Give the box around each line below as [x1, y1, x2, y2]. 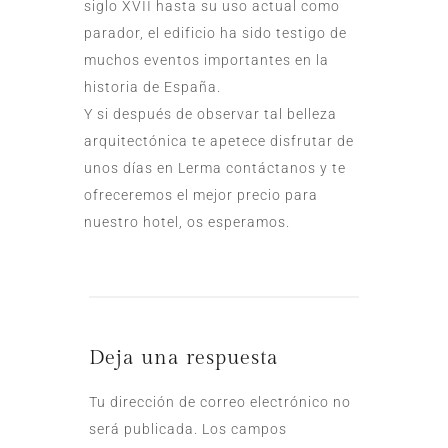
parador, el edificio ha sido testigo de [84, 24, 347, 41]
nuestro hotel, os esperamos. [84, 213, 290, 230]
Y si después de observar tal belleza [84, 105, 337, 122]
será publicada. [89, 420, 198, 437]
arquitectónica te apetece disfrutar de [84, 132, 354, 149]
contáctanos [226, 159, 316, 176]
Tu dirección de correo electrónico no [89, 393, 351, 410]
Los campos [202, 420, 287, 437]
